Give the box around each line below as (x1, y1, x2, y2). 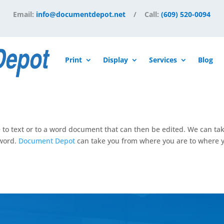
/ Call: (125, 9, 161, 19)
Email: (13, 9, 36, 19)
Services (148, 55, 177, 64)
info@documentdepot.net (36, 9, 126, 19)
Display (102, 55, 128, 64)
